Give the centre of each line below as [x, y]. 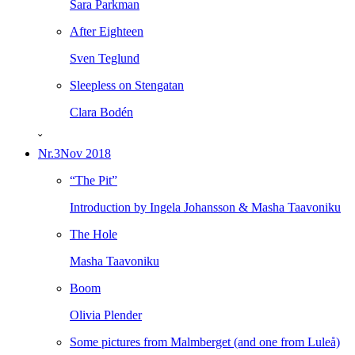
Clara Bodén [101, 112]
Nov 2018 [86, 153]
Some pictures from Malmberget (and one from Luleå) [205, 342]
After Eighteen [107, 31]
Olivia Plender [106, 315]
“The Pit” [94, 180]
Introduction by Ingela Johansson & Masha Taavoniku [205, 207]
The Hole [94, 234]
